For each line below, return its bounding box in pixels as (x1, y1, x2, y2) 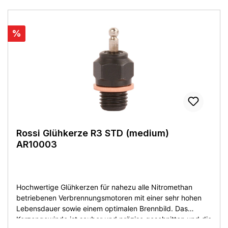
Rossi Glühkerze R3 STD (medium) (16, 127, 169, 138)
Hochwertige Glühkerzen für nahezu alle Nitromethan (16, 182, 192, 191)
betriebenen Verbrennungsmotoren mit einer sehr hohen (16, 193, 202, 202)
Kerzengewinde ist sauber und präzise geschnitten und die (16, 214, 212, 223)
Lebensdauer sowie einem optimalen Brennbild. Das (16, 204, 188, 213)
